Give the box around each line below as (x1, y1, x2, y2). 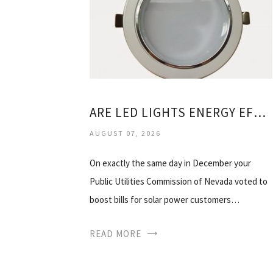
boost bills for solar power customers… (90, 193, 239, 205)
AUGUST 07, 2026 (90, 128, 161, 138)
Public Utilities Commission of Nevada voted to (90, 175, 268, 187)
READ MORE (90, 227, 141, 239)
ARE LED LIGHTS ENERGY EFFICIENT (253, 104, 266, 121)
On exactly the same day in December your (90, 157, 251, 169)
